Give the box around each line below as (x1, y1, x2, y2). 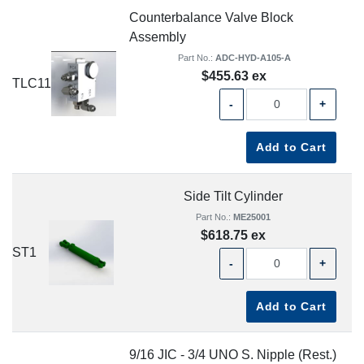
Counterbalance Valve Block (129, 10, 293, 24)
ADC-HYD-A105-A (214, 52, 291, 63)
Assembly (129, 29, 186, 44)
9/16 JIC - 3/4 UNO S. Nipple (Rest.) (129, 348, 336, 362)
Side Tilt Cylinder (183, 188, 283, 203)
